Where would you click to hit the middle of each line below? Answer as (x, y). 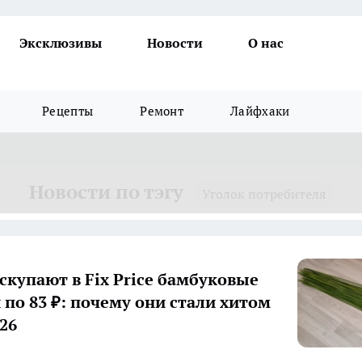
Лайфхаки (260, 111)
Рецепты (68, 111)
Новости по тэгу (106, 192)
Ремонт (162, 111)
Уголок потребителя (263, 194)
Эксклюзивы (61, 43)
